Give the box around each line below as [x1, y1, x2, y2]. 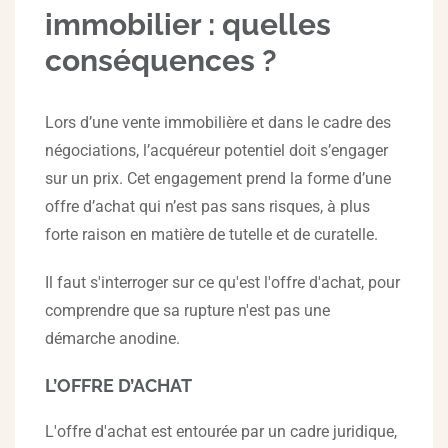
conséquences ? [45, 43, 277, 78]
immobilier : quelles [45, 7, 331, 42]
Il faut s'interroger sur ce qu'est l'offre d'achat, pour [45, 273, 400, 292]
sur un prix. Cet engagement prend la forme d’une [45, 169, 391, 188]
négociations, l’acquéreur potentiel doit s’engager [45, 141, 388, 160]
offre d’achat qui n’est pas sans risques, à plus [45, 197, 370, 216]
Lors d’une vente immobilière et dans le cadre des [45, 113, 391, 132]
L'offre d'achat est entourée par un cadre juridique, [45, 422, 397, 441]
